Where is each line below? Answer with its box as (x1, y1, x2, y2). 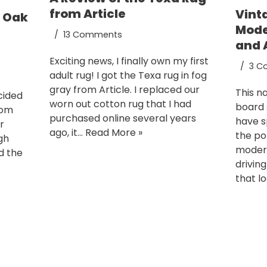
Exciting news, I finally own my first (49, 54, 209, 68)
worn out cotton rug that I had (49, 97, 191, 111)
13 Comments (63, 28, 122, 41)
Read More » (85, 125, 142, 139)
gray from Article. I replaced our (49, 82, 200, 97)
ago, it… (49, 125, 85, 139)
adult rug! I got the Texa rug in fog (49, 68, 207, 82)
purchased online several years (49, 111, 196, 125)
